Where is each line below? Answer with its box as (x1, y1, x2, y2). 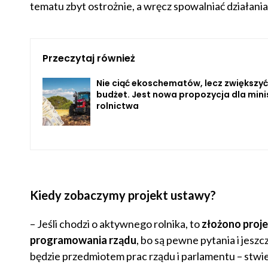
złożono (201, 217, 241, 231)
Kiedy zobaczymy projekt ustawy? (29, 188, 216, 203)
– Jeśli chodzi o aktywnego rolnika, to (29, 217, 202, 231)
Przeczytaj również (42, 51, 135, 66)
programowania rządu (29, 233, 136, 247)
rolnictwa (96, 100, 139, 112)
